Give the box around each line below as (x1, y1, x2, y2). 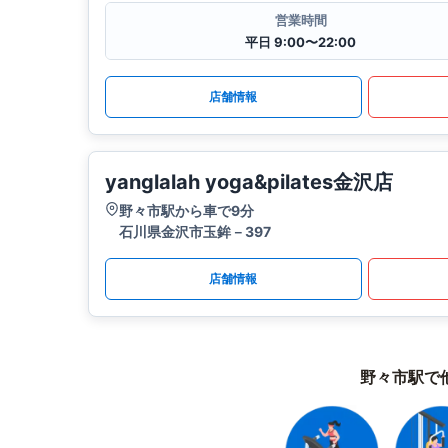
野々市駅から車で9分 (119, 202, 254, 220)
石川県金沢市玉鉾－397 (119, 223, 271, 241)
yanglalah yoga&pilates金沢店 (105, 170, 393, 195)
